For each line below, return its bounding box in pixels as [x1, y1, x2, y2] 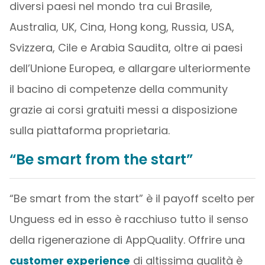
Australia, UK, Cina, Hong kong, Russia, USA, [9, 20, 234, 34]
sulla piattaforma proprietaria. [9, 123, 170, 138]
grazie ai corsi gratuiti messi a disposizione [9, 102, 237, 117]
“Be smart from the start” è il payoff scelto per [9, 191, 255, 206]
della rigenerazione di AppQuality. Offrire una [9, 232, 245, 247]
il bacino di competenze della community [9, 82, 228, 96]
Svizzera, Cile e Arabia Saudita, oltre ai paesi [9, 40, 243, 55]
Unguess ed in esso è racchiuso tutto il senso [9, 212, 248, 227]
